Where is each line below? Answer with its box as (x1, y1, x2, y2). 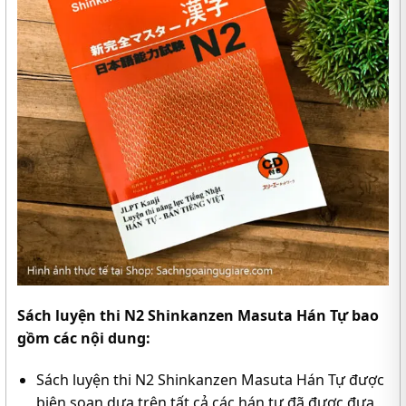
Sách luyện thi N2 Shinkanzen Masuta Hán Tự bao (17, 304, 379, 325)
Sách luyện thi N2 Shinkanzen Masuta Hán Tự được (35, 369, 384, 390)
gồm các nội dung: (17, 327, 150, 348)
